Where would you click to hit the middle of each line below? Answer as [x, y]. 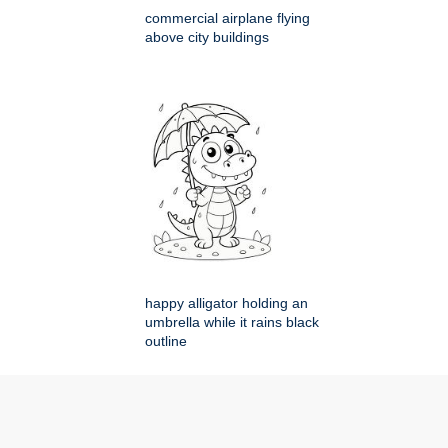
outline [166, 341]
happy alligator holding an [226, 303]
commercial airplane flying [227, 18]
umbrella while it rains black [232, 322]
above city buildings [207, 37]
